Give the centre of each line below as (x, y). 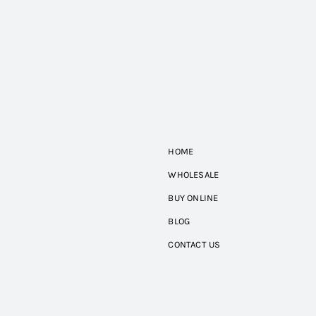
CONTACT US (194, 244)
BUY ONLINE (193, 198)
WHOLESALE (194, 175)
